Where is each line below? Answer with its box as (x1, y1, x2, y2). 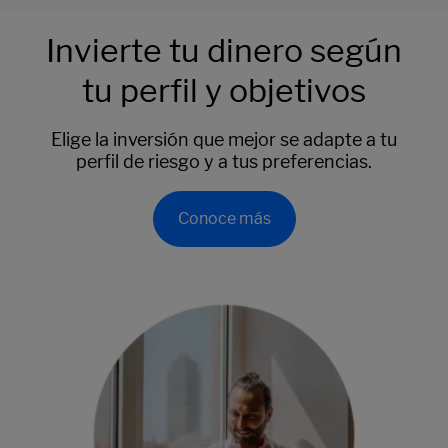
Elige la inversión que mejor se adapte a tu (51, 128, 397, 150)
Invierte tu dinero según (46, 30, 402, 70)
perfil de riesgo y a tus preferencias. (76, 150, 372, 172)
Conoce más (177, 208, 271, 228)
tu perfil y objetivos (82, 70, 366, 110)
